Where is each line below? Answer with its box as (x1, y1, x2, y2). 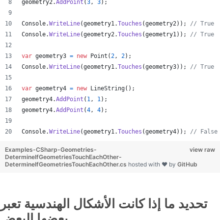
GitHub (177, 161, 197, 168)
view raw (190, 146, 215, 153)
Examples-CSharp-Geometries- (5, 146, 97, 153)
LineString (90, 85, 125, 92)
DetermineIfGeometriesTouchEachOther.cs (5, 161, 128, 168)
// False (190, 128, 218, 135)
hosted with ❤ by (128, 161, 177, 168)
